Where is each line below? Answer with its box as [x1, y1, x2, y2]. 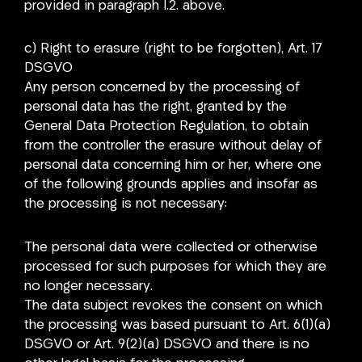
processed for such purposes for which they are [24, 260, 326, 274]
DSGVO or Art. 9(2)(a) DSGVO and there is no [24, 338, 309, 351]
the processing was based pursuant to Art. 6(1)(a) [24, 318, 330, 332]
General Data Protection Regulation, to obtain [24, 120, 309, 134]
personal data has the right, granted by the [24, 100, 287, 115]
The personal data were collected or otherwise [24, 241, 318, 255]
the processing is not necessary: [24, 197, 227, 212]
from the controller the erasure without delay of [24, 139, 322, 154]
